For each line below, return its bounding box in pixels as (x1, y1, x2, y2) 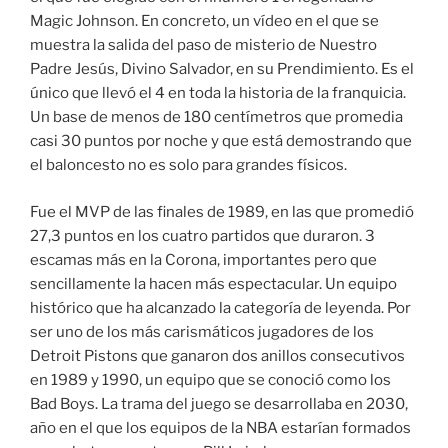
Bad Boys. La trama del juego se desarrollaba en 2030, (30, 394, 408, 413)
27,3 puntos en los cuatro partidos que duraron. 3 (30, 226, 375, 245)
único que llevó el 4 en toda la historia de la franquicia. (30, 84, 406, 103)
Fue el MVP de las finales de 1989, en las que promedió (30, 202, 414, 221)
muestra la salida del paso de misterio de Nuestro (30, 36, 377, 55)
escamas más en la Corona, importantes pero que (30, 250, 377, 269)
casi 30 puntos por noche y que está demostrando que (30, 132, 412, 151)
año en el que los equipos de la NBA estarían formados (30, 418, 411, 437)
